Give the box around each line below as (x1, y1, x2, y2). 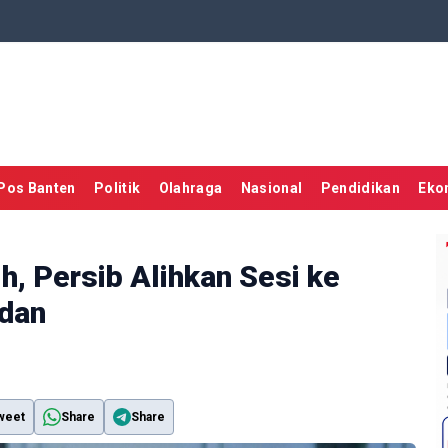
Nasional (240, 180, 303, 197)
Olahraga (158, 180, 223, 197)
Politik (93, 180, 141, 197)
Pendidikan (320, 180, 401, 197)
